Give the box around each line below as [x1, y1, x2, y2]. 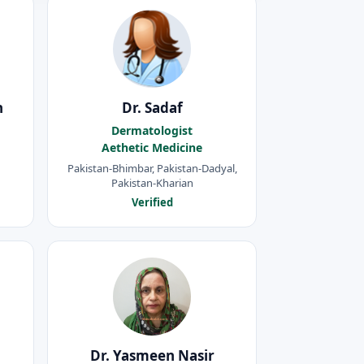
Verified [131, 195, 173, 210]
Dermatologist [111, 123, 193, 139]
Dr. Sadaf [121, 98, 183, 118]
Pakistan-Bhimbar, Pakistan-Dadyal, [67, 160, 237, 175]
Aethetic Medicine [102, 140, 202, 156]
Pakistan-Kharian [110, 175, 193, 190]
